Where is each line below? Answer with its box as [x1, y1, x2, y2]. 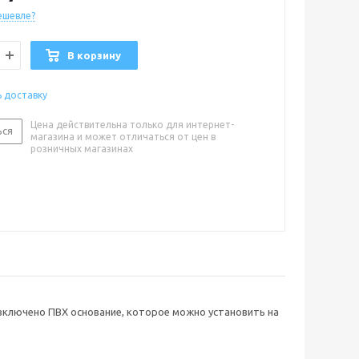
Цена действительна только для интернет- [30, 119, 234, 130]
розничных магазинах [30, 143, 133, 154]
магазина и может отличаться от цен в [30, 131, 216, 142]
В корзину [67, 50, 121, 61]
